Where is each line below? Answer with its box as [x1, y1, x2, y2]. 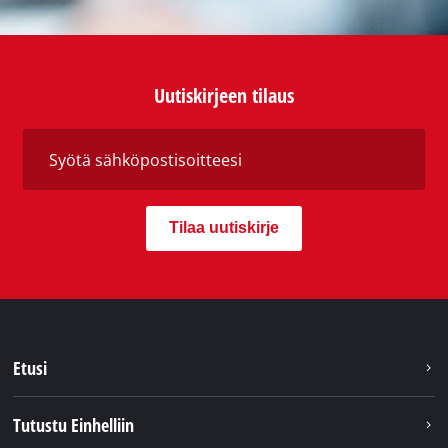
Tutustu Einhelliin [13, 412, 135, 437]
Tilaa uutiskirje [169, 219, 279, 237]
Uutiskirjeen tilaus [154, 82, 294, 110]
